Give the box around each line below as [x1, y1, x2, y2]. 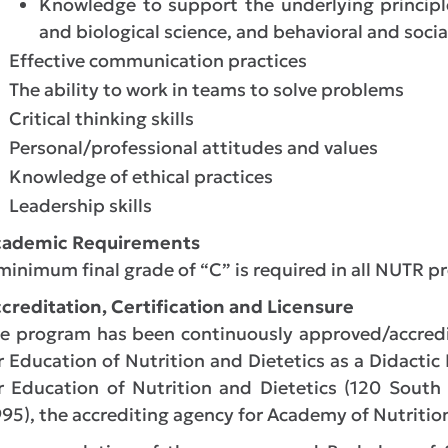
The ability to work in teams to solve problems [9, 78, 404, 101]
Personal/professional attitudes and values [9, 136, 378, 159]
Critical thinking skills [9, 107, 194, 130]
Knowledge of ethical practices [9, 165, 273, 188]
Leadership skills [9, 194, 152, 217]
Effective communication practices [9, 49, 307, 72]
